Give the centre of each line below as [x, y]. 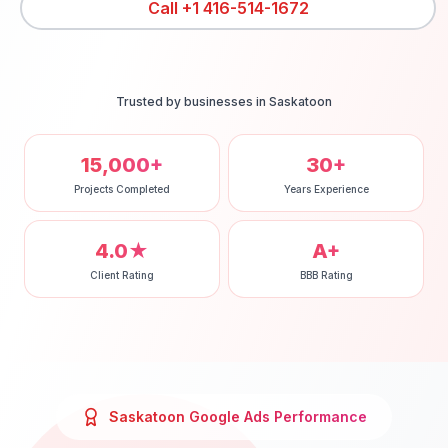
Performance [318, 416]
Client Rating [122, 275]
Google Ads [229, 416]
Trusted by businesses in [192, 101]
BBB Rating [326, 275]
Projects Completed [122, 189]
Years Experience [326, 189]
